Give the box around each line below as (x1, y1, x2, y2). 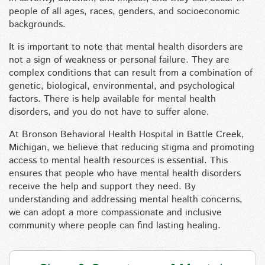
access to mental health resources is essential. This (9, 154, 228, 167)
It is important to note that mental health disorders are (9, 40, 243, 54)
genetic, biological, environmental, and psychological (9, 79, 235, 93)
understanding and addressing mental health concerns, (9, 193, 243, 206)
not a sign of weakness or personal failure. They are (9, 53, 230, 67)
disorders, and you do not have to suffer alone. (9, 105, 212, 119)
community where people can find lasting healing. (9, 219, 221, 232)
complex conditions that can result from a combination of (9, 66, 253, 80)
